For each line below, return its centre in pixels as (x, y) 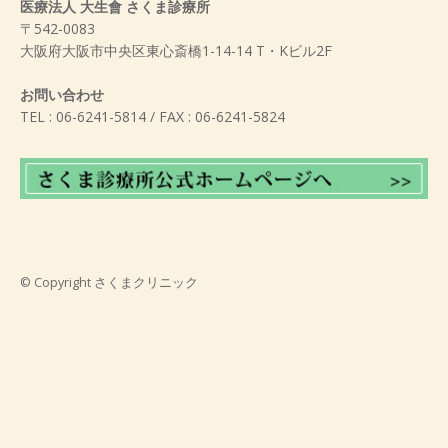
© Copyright (57, 283)
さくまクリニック (146, 283)
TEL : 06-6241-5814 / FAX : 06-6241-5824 (152, 117)
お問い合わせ (62, 95)
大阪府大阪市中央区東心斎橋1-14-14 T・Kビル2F (176, 51)
